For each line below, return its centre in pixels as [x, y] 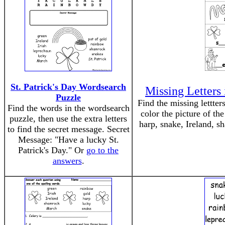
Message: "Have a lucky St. [68, 140]
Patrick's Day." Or [52, 150]
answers [67, 161]
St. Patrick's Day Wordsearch [68, 87]
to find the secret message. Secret [68, 129]
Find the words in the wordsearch [68, 108]
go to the [102, 150]
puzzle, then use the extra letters [68, 119]
